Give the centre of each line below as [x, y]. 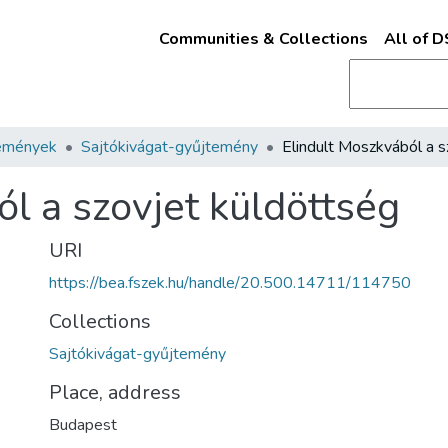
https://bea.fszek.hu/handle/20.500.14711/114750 [230, 283]
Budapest [83, 425]
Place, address [115, 392]
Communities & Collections [263, 39]
